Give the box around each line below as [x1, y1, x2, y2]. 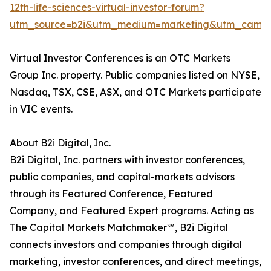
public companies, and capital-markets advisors [10, 171, 235, 183]
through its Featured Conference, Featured [10, 188, 213, 200]
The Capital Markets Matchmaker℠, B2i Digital [10, 221, 228, 234]
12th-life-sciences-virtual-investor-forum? [10, 1, 204, 14]
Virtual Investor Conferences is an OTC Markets [10, 52, 230, 65]
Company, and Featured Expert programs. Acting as [10, 204, 254, 217]
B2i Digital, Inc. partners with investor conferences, [10, 154, 245, 166]
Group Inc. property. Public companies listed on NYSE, [10, 69, 260, 82]
